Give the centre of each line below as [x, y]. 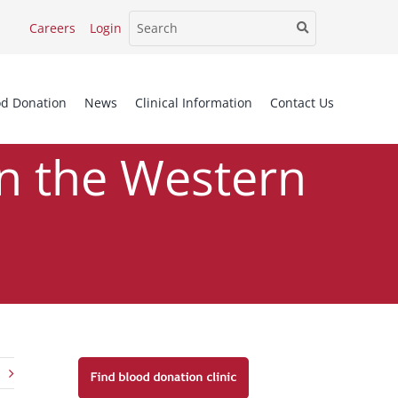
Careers [52, 28]
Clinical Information [194, 103]
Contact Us [302, 103]
